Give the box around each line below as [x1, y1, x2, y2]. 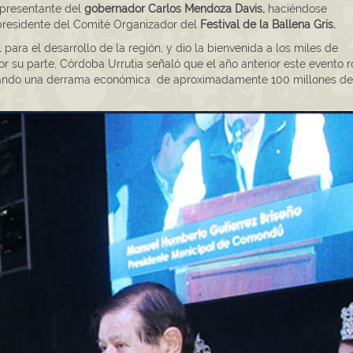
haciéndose [265, 2, 327, 16]
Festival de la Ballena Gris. [200, 18, 336, 32]
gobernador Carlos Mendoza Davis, [84, 2, 265, 16]
